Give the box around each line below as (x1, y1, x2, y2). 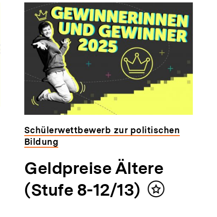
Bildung (24, 136, 59, 147)
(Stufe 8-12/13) (24, 179, 140, 200)
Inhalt (155, 188, 180, 199)
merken (155, 198, 186, 208)
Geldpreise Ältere (24, 157, 164, 178)
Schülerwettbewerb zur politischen (24, 124, 180, 135)
